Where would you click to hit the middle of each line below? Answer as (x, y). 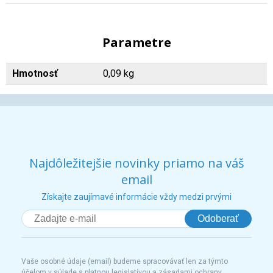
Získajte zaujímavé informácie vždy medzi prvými (136, 197)
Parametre (136, 42)
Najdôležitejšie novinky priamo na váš (136, 163)
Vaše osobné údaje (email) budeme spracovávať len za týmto (125, 261)
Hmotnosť (35, 73)
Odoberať (218, 218)
